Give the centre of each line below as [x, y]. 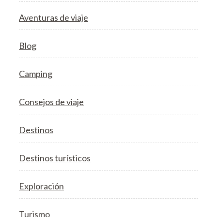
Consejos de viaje [51, 101]
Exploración [41, 186]
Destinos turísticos [55, 158]
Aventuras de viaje [54, 17]
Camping [36, 73]
